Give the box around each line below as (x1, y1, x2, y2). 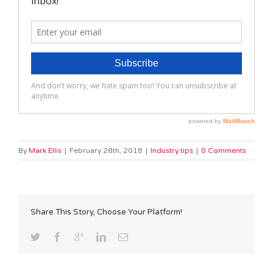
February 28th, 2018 (69, 146, 143, 155)
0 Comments (201, 146, 246, 155)
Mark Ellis (29, 146, 62, 155)
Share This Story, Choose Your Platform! (30, 207, 182, 218)
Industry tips (151, 146, 193, 155)
